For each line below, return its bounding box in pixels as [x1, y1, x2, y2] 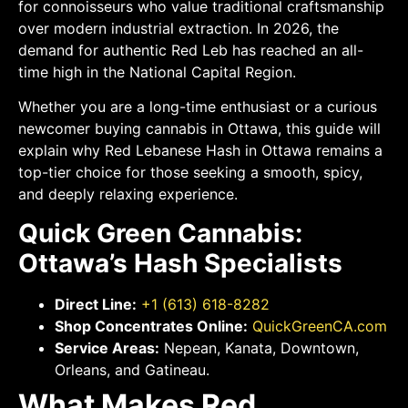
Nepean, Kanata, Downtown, [159, 338, 359, 357]
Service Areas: [55, 338, 159, 357]
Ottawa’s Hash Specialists [18, 247, 342, 279]
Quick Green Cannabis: [18, 217, 302, 249]
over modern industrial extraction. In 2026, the [18, 18, 339, 37]
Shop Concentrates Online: [55, 316, 248, 335]
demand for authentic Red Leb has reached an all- [18, 40, 363, 59]
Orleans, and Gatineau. [55, 360, 209, 379]
